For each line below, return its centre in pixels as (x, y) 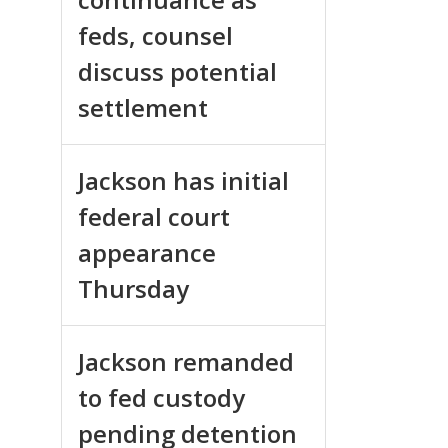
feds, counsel (155, 35)
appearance (147, 252)
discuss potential (177, 71)
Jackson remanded (186, 361)
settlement (143, 107)
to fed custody (161, 397)
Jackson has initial (183, 180)
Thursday (133, 288)
